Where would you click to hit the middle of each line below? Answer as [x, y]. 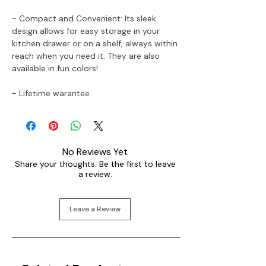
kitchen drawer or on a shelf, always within [95, 43]
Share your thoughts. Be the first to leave [95, 164]
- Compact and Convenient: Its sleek [84, 18]
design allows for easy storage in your [86, 31]
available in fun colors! [55, 68]
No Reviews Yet [95, 151]
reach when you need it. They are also [86, 56]
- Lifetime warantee [51, 93]
